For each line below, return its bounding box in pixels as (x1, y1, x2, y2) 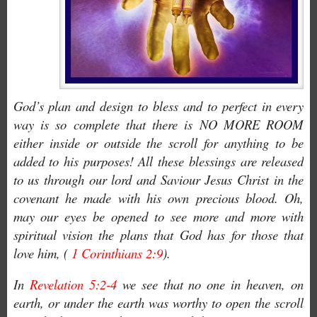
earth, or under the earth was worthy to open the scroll (13, 293, 304, 311)
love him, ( (13, 243, 71, 262)
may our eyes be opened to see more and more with (13, 207, 304, 225)
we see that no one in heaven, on (116, 275, 304, 293)
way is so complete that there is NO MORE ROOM (13, 115, 304, 133)
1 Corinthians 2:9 (71, 243, 163, 262)
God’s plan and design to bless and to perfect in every (13, 96, 304, 115)
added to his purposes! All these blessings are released (13, 151, 304, 170)
